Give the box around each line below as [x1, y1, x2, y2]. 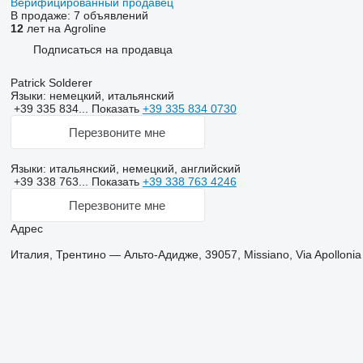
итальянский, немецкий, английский [45, 162, 241, 175]
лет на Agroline [23, 22, 106, 35]
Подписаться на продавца [32, 42, 173, 56]
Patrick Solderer [10, 76, 92, 89]
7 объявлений [73, 9, 148, 22]
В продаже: [10, 9, 74, 22]
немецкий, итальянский [45, 89, 174, 102]
